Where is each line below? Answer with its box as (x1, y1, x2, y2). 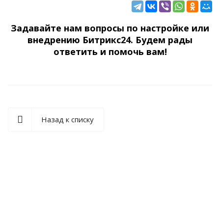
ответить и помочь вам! (53, 45, 167, 57)
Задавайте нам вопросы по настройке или (11, 22, 209, 34)
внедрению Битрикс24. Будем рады (27, 33, 192, 46)
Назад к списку (41, 114, 94, 124)
